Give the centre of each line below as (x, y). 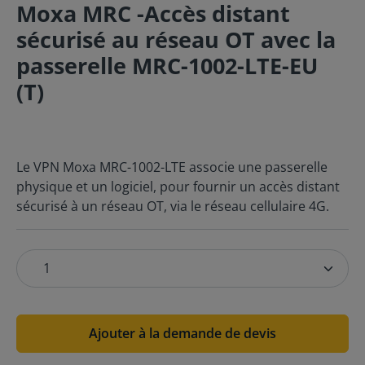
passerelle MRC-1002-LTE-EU (167, 66)
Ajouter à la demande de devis (182, 333)
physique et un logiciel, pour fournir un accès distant (178, 187)
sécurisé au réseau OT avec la (176, 40)
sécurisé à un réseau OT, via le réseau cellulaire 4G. (173, 206)
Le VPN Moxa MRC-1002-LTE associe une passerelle (172, 167)
